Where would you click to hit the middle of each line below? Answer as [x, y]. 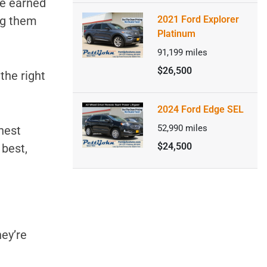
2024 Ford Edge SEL [200, 109]
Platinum [176, 34]
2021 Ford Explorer [198, 19]
